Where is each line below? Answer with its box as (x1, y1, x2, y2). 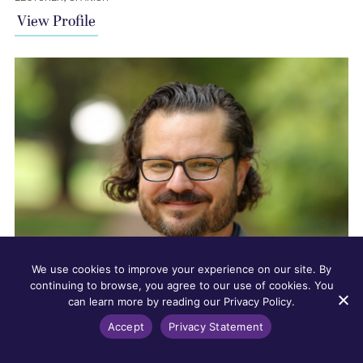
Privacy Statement (169, 319, 264, 333)
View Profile (16, 11, 96, 33)
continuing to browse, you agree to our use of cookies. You (29, 279, 334, 292)
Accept (107, 319, 145, 333)
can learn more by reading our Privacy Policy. (68, 295, 295, 308)
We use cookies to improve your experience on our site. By (32, 263, 331, 275)
